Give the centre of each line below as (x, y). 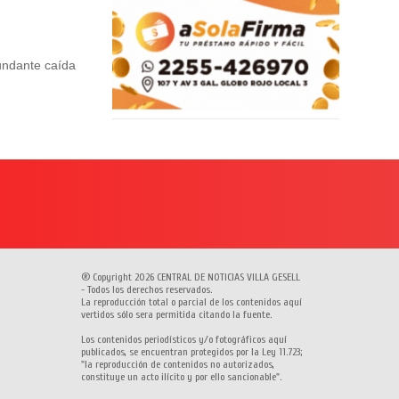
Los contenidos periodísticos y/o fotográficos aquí (183, 340)
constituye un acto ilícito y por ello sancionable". (181, 377)
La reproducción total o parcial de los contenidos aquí (191, 302)
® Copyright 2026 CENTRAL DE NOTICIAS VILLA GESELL (190, 277)
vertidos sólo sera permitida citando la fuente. (176, 315)
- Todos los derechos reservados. (146, 290)
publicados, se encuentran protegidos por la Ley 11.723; (191, 352)
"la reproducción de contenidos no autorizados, (177, 365)
